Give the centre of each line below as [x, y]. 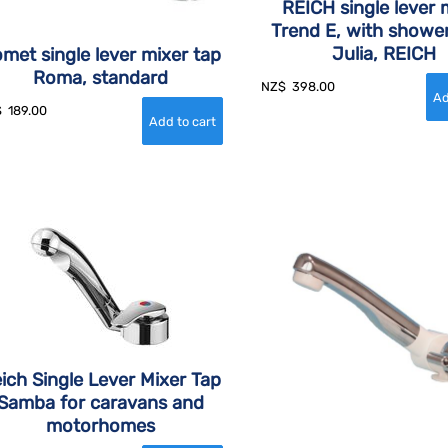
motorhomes [100, 426]
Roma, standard [100, 78]
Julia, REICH [384, 54]
